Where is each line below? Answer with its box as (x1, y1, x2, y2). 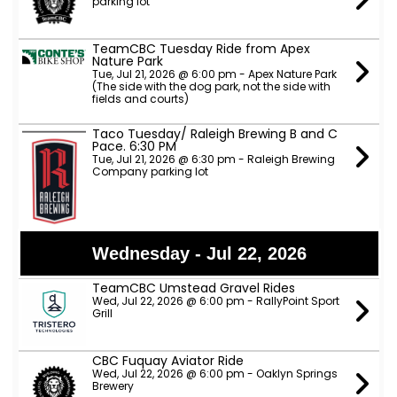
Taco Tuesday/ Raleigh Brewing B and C (91, 125, 338, 143)
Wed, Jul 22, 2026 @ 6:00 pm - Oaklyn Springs (91, 366, 338, 381)
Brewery (91, 378, 134, 393)
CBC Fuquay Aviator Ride (91, 352, 244, 370)
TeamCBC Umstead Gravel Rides (91, 279, 295, 297)
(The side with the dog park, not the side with (91, 79, 331, 94)
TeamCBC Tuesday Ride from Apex (91, 40, 310, 58)
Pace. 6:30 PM (91, 137, 176, 155)
